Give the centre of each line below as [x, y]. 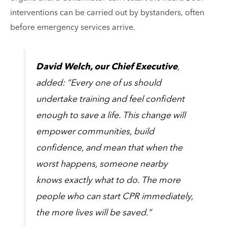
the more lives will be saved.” [95, 213]
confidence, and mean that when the [109, 148]
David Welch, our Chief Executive [107, 67]
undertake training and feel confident [110, 99]
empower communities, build [95, 132]
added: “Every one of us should [99, 83]
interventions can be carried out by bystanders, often [107, 13]
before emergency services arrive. [74, 28]
